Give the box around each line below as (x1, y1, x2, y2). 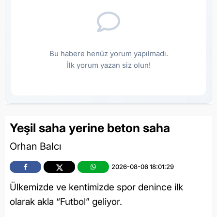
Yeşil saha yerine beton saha (10, 120, 170, 135)
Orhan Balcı (10, 140, 62, 153)
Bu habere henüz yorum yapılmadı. (49, 48, 168, 58)
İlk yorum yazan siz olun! (66, 60, 151, 70)
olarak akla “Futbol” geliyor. (10, 196, 122, 208)
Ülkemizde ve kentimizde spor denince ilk (10, 182, 183, 193)
